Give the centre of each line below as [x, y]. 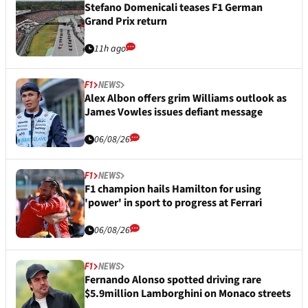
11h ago [110, 48]
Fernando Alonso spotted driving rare [173, 279]
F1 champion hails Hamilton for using [173, 189]
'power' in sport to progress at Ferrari [173, 202]
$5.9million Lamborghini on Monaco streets [188, 293]
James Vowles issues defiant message [174, 112]
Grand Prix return [126, 21]
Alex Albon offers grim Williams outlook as [186, 98]
